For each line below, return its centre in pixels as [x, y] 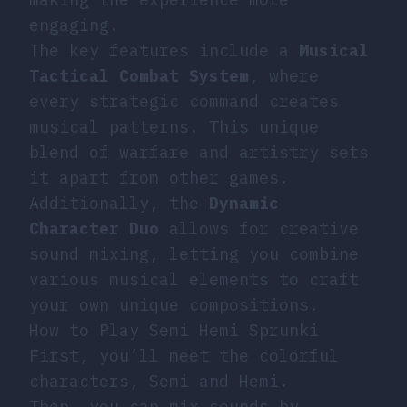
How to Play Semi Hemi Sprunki [174, 330]
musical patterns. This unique [174, 126]
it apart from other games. [159, 177]
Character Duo [94, 228]
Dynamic [244, 203]
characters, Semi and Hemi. [159, 381]
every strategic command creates [184, 101]
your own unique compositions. [174, 304]
